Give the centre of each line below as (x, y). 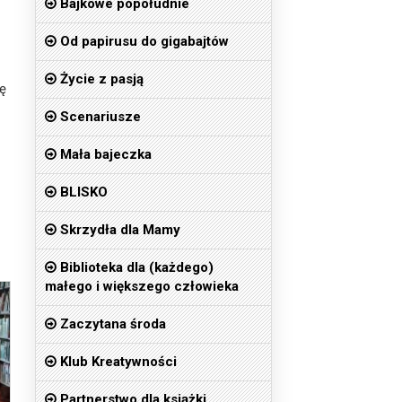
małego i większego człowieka (141, 286)
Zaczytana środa (111, 324)
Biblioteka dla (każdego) (135, 267)
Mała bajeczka (104, 154)
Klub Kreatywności (116, 362)
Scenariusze (98, 117)
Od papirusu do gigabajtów (142, 41)
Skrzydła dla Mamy (118, 230)
